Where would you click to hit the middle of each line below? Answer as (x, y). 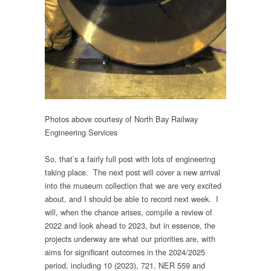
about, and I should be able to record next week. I (132, 199)
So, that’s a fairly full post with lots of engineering (130, 159)
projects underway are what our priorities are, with (130, 239)
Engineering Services (81, 132)
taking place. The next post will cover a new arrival (132, 172)
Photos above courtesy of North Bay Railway (121, 119)
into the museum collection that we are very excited (133, 186)
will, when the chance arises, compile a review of (129, 212)
